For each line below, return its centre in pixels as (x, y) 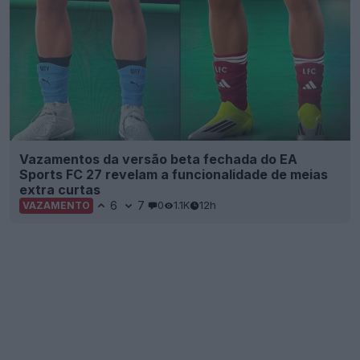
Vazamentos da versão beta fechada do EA (158, 159)
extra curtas (60, 189)
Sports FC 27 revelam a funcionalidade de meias (174, 174)
